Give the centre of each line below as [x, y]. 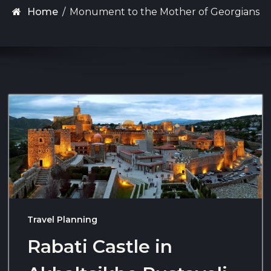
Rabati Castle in [100, 246]
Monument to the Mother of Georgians [164, 12]
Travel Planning [62, 219]
